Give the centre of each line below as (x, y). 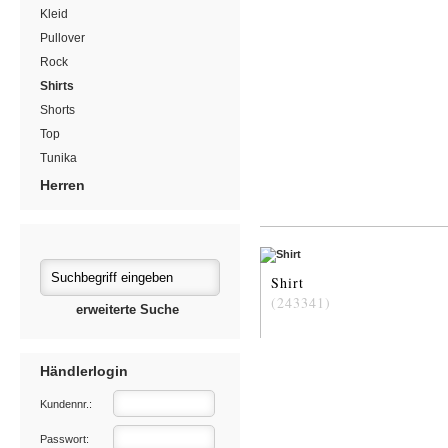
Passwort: (64, 439)
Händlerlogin (84, 371)
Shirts (57, 86)
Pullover (62, 38)
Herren (62, 185)
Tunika (58, 158)
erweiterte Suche (127, 309)
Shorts (57, 110)
